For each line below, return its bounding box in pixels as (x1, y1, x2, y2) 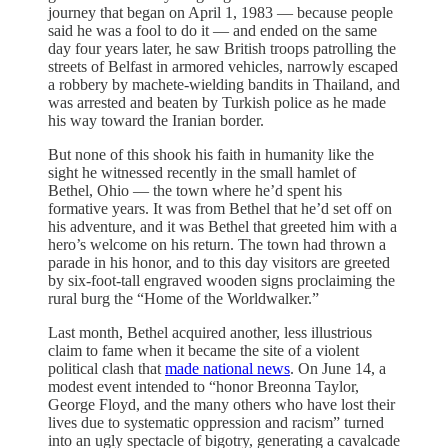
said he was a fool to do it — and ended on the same (48, 21, 377, 39)
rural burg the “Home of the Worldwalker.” (48, 289, 319, 307)
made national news (165, 359, 290, 377)
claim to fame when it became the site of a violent (48, 341, 359, 359)
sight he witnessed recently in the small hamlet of (48, 163, 356, 181)
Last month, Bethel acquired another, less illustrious (48, 323, 372, 341)
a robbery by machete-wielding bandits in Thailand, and (48, 75, 400, 93)
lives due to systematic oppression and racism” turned (48, 413, 384, 431)
